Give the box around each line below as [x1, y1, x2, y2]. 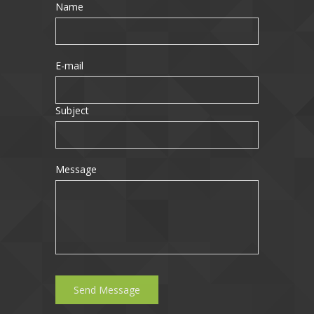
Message [55, 162, 97, 176]
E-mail [55, 58, 83, 72]
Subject [55, 103, 89, 117]
